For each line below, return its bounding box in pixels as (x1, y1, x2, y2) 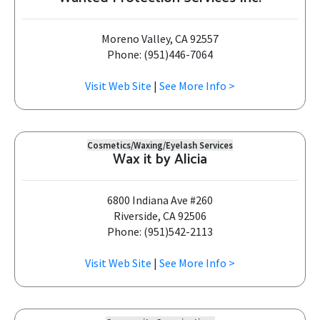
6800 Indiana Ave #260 (107, 193, 213, 207)
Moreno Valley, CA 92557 (101, 31, 219, 46)
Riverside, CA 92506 (114, 209, 206, 223)
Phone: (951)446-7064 (107, 47, 213, 61)
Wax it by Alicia (113, 148, 207, 171)
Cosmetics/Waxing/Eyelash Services (87, 139, 233, 151)
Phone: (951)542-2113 (107, 224, 213, 239)
